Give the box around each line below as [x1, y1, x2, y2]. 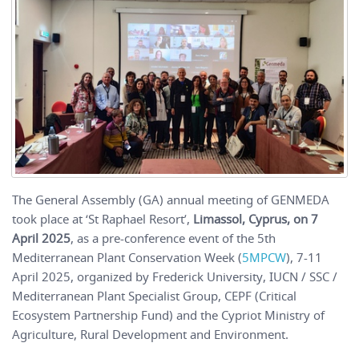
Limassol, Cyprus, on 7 [193, 211, 318, 228]
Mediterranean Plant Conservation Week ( [12, 249, 242, 266]
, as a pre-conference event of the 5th [71, 230, 276, 247]
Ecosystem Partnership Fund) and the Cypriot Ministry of [12, 307, 325, 324]
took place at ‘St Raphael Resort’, [12, 211, 193, 228]
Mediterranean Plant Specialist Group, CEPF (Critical [12, 288, 296, 305]
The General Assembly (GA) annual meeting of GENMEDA [12, 192, 329, 208]
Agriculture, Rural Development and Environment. [12, 326, 288, 343]
